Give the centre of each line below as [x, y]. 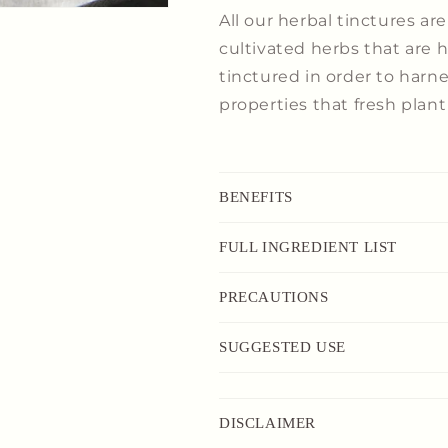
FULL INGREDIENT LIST [308, 247]
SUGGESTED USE [282, 347]
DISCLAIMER [267, 423]
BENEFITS [256, 197]
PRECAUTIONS [274, 297]
